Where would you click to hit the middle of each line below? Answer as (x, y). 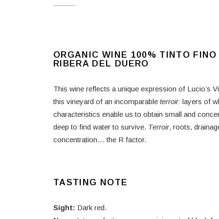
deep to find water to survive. (101, 127)
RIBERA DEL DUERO (101, 64)
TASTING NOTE (91, 182)
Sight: (65, 208)
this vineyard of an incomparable (107, 101)
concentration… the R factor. (100, 140)
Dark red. (92, 208)
